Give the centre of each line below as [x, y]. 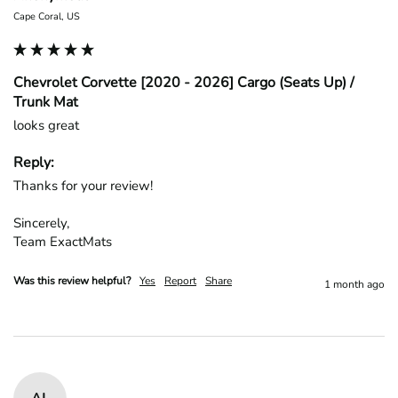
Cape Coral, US [47, 16]
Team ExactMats [63, 241]
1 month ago [354, 284]
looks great [46, 125]
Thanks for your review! [83, 185]
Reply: [34, 162]
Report [180, 280]
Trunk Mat [46, 102]
